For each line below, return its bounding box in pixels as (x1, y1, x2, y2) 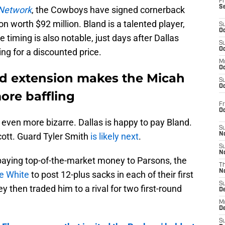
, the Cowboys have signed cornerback (32, 5, 185, 16)
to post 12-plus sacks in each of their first (29, 169, 193, 180)
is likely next (90, 131, 139, 142)
